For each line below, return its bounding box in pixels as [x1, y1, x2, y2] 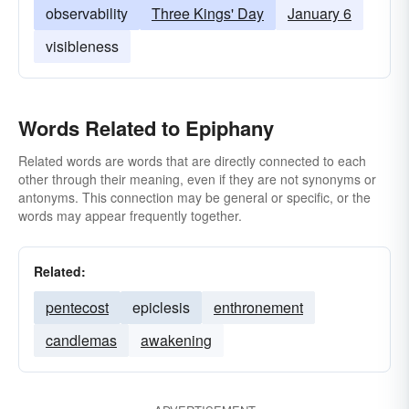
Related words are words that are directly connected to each [18, 152, 366, 170]
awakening [141, 330, 212, 351]
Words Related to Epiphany [18, 113, 274, 142]
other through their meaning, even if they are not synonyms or [18, 170, 376, 188]
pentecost [46, 297, 109, 318]
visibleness [46, 36, 119, 57]
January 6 [288, 3, 351, 24]
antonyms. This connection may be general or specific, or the [18, 188, 371, 206]
